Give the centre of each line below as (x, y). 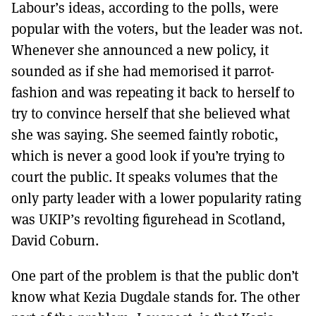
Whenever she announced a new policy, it (140, 50)
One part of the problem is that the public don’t (155, 275)
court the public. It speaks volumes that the (145, 177)
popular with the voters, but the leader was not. (157, 29)
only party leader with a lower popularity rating (156, 198)
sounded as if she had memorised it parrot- (143, 71)
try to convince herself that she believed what (151, 113)
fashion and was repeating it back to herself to (153, 92)
